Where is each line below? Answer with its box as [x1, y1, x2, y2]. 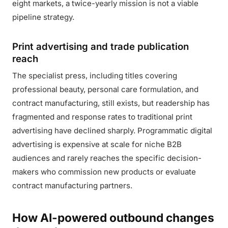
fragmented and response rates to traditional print [12, 112, 192, 122]
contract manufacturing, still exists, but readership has [12, 98, 210, 108]
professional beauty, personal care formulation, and [12, 84, 198, 94]
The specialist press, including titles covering [12, 71, 177, 80]
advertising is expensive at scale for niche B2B [12, 139, 182, 149]
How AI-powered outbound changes [12, 211, 214, 224]
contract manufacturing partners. [12, 181, 132, 190]
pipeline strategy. [12, 12, 74, 22]
